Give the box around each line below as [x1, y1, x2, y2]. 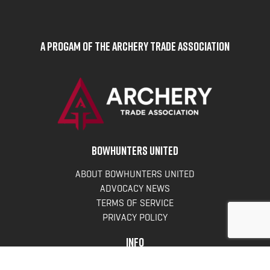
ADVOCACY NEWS [100, 182, 170, 195]
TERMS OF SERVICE [96, 196, 174, 210]
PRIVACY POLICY [102, 211, 168, 224]
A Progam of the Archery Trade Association [40, 39, 230, 54]
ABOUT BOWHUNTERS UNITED [75, 168, 195, 181]
